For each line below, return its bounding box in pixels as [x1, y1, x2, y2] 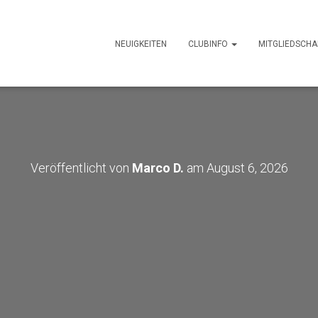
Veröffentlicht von [30, 160, 132, 175]
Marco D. [131, 160, 184, 175]
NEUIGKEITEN [115, 38, 167, 49]
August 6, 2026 [206, 160, 288, 175]
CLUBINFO [188, 38, 230, 49]
